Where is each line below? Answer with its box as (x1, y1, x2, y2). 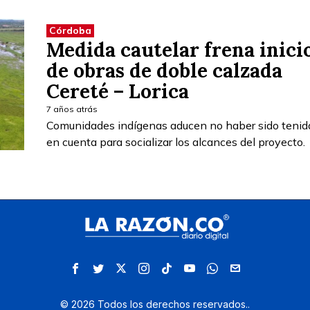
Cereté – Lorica (46, 78, 189, 104)
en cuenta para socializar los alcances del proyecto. (46, 134, 305, 149)
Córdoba (49, 24, 91, 37)
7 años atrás (46, 103, 98, 114)
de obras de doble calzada (46, 57, 282, 83)
